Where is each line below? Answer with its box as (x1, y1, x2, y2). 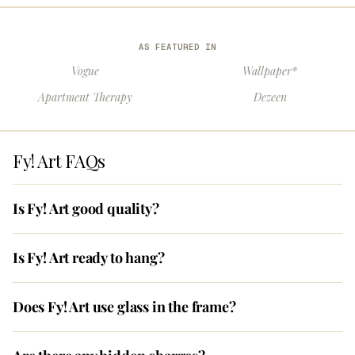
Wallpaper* (242, 63, 297, 79)
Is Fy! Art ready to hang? (13, 248, 165, 268)
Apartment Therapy (38, 90, 132, 105)
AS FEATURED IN (138, 41, 217, 53)
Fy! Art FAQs (13, 149, 105, 174)
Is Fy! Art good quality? (13, 199, 159, 219)
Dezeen (253, 90, 287, 105)
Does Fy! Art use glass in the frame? (13, 297, 236, 317)
